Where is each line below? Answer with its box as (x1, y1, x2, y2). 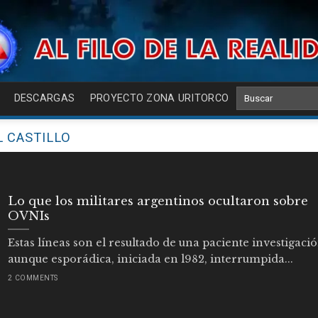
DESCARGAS (13, 92, 75, 104)
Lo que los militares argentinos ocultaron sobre (7, 193, 308, 208)
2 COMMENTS (7, 273, 58, 282)
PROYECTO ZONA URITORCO (89, 92, 229, 104)
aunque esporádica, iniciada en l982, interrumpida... (7, 253, 293, 266)
